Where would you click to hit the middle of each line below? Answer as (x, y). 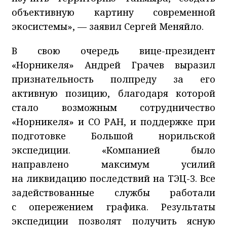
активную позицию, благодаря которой (113, 93)
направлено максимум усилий (113, 164)
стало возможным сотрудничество (113, 107)
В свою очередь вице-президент (113, 50)
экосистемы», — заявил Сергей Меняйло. (108, 26)
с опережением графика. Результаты (113, 206)
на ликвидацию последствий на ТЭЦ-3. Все (113, 178)
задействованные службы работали (113, 192)
